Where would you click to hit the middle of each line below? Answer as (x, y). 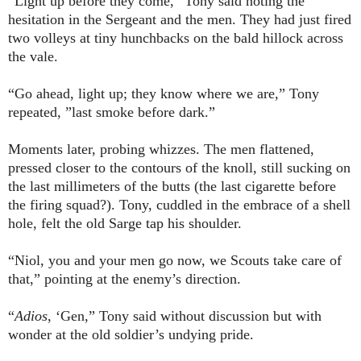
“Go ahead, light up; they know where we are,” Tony (164, 94)
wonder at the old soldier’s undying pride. (131, 335)
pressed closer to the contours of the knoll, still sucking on (179, 168)
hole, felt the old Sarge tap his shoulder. (125, 224)
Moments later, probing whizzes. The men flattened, (161, 149)
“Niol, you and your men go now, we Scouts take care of (175, 261)
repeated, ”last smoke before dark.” (112, 112)
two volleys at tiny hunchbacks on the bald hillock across (176, 38)
